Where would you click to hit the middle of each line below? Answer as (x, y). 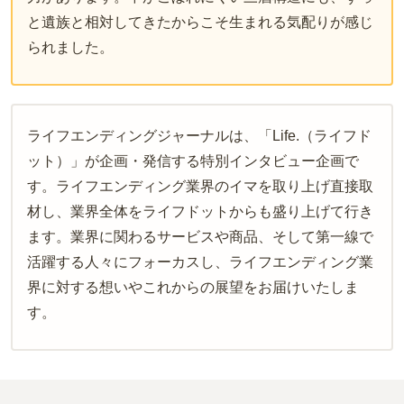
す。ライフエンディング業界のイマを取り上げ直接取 (200, 186)
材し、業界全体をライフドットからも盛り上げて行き (200, 211)
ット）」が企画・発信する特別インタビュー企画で (193, 161)
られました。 (70, 48)
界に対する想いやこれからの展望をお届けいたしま (193, 287)
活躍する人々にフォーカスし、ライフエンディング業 (200, 262)
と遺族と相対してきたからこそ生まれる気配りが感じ (200, 23)
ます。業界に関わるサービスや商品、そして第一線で (200, 236)
